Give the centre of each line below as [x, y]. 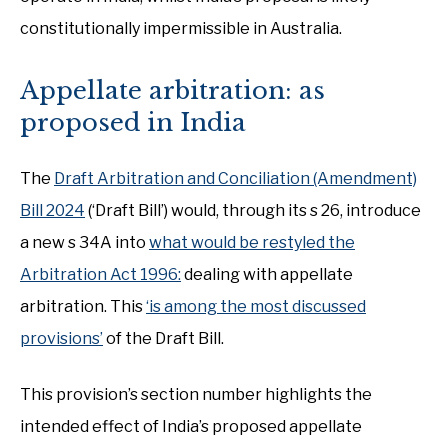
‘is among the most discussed [256, 306]
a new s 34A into [84, 242]
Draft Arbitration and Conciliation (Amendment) [235, 178]
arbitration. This [83, 306]
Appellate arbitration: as [172, 90]
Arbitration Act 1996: [100, 274]
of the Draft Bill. [163, 338]
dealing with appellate [267, 274]
